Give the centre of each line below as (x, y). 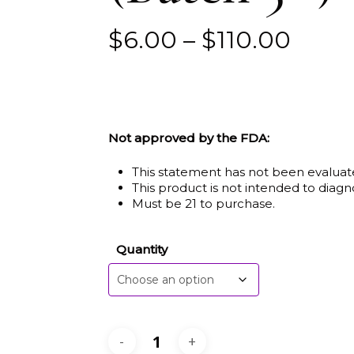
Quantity (141, 249)
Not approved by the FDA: (188, 138)
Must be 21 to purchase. (203, 203)
